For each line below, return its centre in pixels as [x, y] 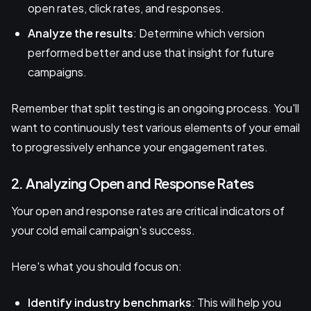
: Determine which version [199, 33]
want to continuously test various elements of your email [155, 127]
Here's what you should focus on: [96, 266]
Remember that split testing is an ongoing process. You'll [155, 108]
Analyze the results [81, 33]
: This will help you [236, 302]
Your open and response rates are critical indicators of [148, 210]
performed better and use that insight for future [151, 52]
